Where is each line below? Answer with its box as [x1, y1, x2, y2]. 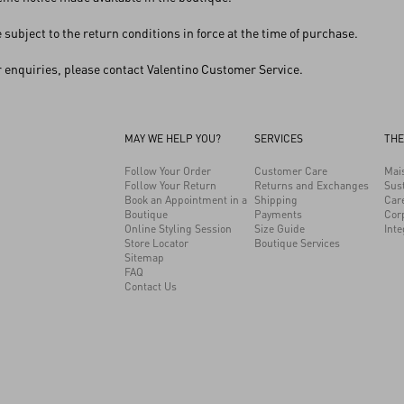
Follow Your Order [124, 164, 211, 178]
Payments [254, 207, 302, 221]
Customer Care [254, 164, 327, 178]
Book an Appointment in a [124, 193, 247, 207]
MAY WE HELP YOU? [124, 132, 221, 145]
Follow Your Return [124, 179, 216, 192]
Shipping [254, 193, 298, 207]
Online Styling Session [124, 222, 232, 235]
